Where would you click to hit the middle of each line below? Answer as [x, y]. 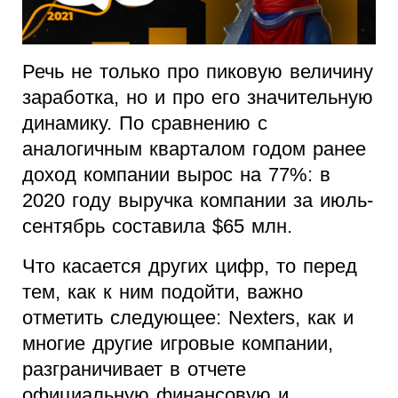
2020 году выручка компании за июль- [198, 201]
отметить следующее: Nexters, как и [188, 318]
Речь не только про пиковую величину [198, 72]
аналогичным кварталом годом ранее [194, 149]
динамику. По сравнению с [145, 123]
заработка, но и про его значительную [198, 98]
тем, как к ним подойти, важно [163, 292]
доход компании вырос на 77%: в [176, 175]
